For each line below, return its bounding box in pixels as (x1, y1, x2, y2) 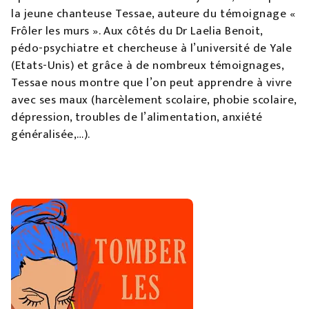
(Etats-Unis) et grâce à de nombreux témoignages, (11, 56, 284, 75)
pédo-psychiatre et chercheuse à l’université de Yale (11, 39, 292, 58)
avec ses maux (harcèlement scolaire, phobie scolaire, (11, 90, 297, 110)
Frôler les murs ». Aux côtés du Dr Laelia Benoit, (11, 21, 263, 41)
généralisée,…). (11, 125, 90, 144)
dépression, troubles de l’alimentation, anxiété (11, 108, 263, 127)
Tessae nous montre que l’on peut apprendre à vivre (11, 73, 292, 92)
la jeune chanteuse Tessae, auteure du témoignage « (11, 4, 296, 23)
